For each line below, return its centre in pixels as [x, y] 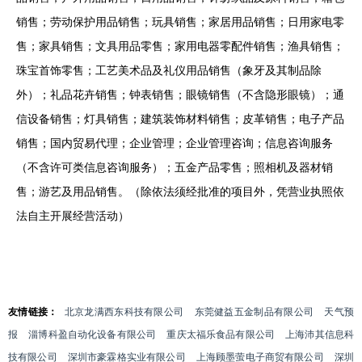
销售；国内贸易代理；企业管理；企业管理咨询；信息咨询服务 [175, 143]
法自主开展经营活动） [73, 216]
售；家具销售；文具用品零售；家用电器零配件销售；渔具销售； [180, 46]
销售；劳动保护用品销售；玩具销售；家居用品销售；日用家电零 [180, 22]
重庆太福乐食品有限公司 [221, 335]
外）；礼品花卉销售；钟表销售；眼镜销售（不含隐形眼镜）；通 [180, 95]
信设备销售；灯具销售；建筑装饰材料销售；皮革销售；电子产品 [180, 119]
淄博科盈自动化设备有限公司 [93, 335]
